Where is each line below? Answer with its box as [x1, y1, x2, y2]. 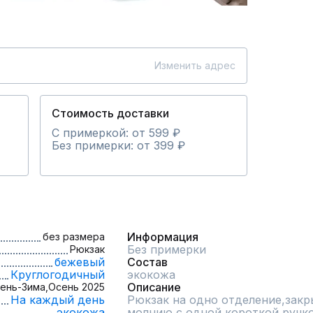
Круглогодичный [10, 268, 105, 282]
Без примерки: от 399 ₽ [52, 138, 185, 152]
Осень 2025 [48, 281, 105, 293]
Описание [127, 280, 181, 294]
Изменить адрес [154, 59, 235, 71]
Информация [127, 230, 198, 244]
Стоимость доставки [52, 106, 169, 120]
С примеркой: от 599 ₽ [52, 126, 180, 140]
